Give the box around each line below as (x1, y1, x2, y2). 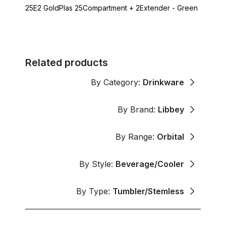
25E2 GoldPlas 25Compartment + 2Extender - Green (25, 4, 198, 13)
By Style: (79, 159, 116, 169)
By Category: (91, 77, 143, 88)
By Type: (76, 186, 112, 197)
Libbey (158, 104, 184, 115)
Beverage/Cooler (116, 159, 184, 169)
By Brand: (118, 104, 158, 115)
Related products (25, 56, 108, 69)
